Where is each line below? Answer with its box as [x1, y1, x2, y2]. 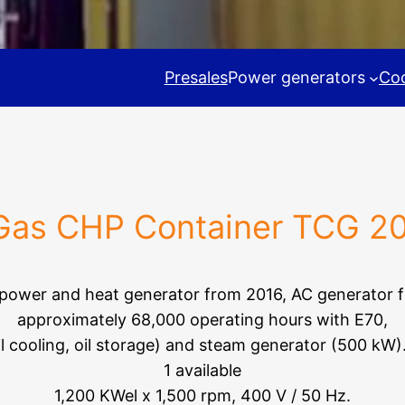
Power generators [227, 68, 365, 88]
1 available [164, 361, 241, 381]
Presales [164, 68, 228, 88]
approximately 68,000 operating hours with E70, [17, 310, 388, 330]
